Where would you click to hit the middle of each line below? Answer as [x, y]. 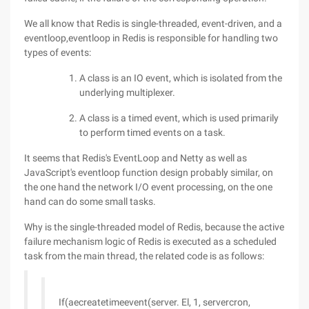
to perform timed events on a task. [152, 132]
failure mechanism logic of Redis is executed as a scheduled [150, 241]
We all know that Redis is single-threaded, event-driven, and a [153, 23]
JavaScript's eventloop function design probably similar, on [149, 172]
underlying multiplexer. [127, 92]
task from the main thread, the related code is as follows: [144, 256]
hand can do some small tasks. [90, 201]
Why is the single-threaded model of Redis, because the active [154, 227]
